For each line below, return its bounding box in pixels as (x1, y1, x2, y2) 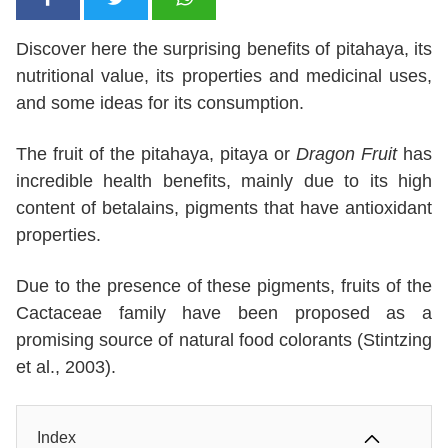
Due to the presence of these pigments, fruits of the (16, 276, 432, 297)
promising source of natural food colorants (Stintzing (16, 330, 432, 351)
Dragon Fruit (296, 144, 397, 165)
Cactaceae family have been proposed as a (16, 303, 432, 324)
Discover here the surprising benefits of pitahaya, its (16, 39, 432, 60)
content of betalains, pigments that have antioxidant (16, 198, 432, 219)
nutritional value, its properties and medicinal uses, (16, 66, 432, 87)
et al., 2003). (16, 357, 116, 378)
